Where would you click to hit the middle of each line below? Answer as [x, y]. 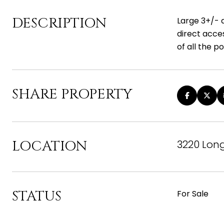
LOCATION [49, 146]
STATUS [37, 196]
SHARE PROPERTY [72, 94]
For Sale [193, 194]
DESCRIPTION [59, 23]
